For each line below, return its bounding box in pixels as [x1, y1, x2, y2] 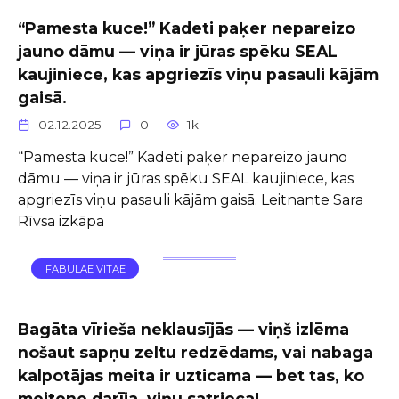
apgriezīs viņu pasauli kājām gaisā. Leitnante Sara [18, 191, 363, 208]
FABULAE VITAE [45, 262, 126, 275]
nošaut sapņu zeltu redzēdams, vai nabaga [18, 343, 373, 362]
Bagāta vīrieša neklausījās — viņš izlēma [18, 320, 349, 338]
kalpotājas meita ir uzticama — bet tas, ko [18, 366, 364, 385]
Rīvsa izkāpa [18, 212, 104, 230]
